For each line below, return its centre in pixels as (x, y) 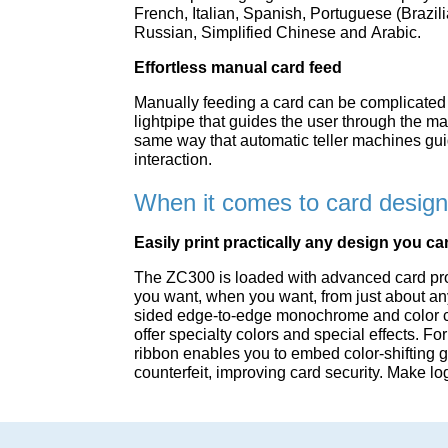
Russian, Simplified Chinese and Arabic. (278, 32)
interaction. (173, 159)
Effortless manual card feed (238, 67)
